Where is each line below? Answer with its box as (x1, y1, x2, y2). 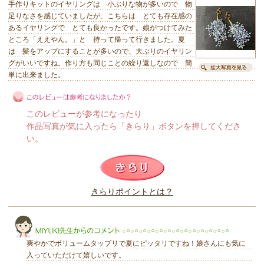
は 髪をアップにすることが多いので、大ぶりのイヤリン (8, 47, 192, 56)
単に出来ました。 (8, 71, 65, 80)
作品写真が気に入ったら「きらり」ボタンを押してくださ (27, 122, 241, 131)
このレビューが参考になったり (27, 110, 142, 119)
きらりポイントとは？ (91, 187, 173, 197)
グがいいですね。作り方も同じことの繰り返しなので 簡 (8, 59, 192, 68)
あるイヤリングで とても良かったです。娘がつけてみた (8, 24, 192, 32)
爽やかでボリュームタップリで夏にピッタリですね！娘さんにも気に (27, 239, 246, 248)
